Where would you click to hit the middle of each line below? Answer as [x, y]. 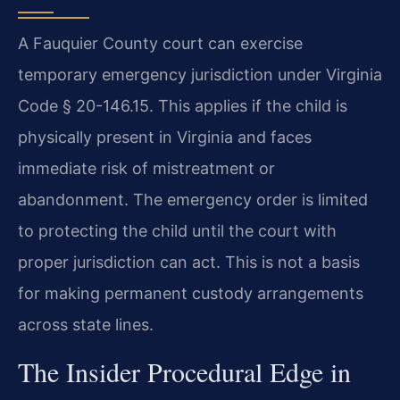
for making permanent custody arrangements [191, 294]
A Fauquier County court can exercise [160, 44]
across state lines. [86, 325]
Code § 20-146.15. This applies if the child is [183, 106]
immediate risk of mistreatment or [146, 169]
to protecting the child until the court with [177, 231]
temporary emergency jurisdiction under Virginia [200, 75]
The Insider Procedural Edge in [184, 371]
